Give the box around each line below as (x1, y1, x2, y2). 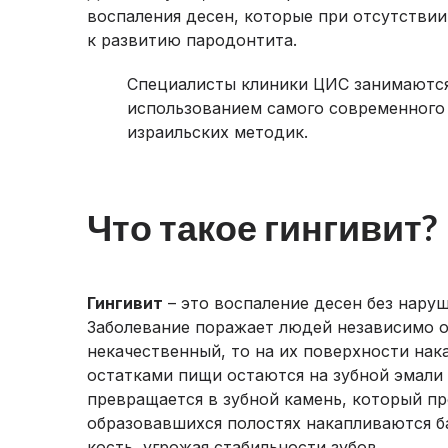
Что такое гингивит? (87, 205, 437, 249)
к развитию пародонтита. (87, 30, 297, 50)
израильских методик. (127, 122, 308, 142)
